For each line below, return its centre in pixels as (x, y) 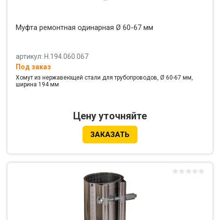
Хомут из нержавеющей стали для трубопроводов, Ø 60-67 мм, (104, 78)
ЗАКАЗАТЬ (110, 135)
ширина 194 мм (37, 85)
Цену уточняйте (110, 116)
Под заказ (33, 67)
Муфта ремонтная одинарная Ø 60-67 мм (84, 28)
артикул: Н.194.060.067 (52, 57)
